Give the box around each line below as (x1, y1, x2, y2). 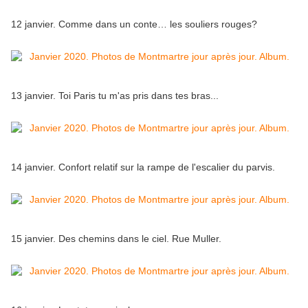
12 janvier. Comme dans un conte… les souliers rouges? (11, 19, 260, 30)
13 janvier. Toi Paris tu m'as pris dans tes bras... (11, 90, 219, 102)
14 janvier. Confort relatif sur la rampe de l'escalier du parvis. (11, 162, 275, 173)
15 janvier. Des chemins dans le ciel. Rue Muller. (11, 233, 221, 245)
